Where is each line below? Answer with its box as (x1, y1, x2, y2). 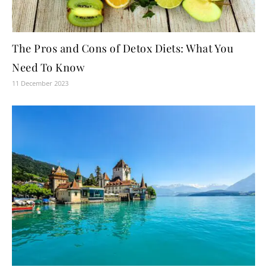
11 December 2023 (12, 78, 69, 88)
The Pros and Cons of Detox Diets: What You (12, 41, 233, 55)
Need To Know (12, 60, 85, 74)
